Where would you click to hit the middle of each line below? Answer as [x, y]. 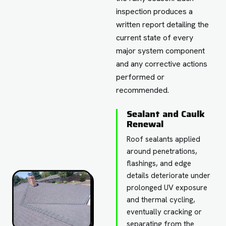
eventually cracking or [164, 212]
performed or [140, 77]
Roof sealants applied [164, 139]
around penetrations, [162, 151]
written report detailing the [163, 24]
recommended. [143, 90]
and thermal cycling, [161, 200]
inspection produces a [155, 11]
